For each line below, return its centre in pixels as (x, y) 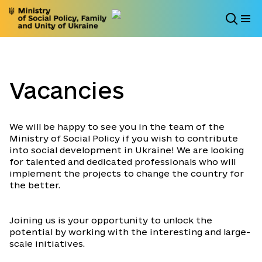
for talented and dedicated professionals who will (123, 162)
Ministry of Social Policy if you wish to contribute (124, 139)
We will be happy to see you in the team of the (117, 127)
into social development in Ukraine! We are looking (127, 150)
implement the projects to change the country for (127, 174)
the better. (36, 185)
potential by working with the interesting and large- (130, 232)
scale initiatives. (48, 244)
